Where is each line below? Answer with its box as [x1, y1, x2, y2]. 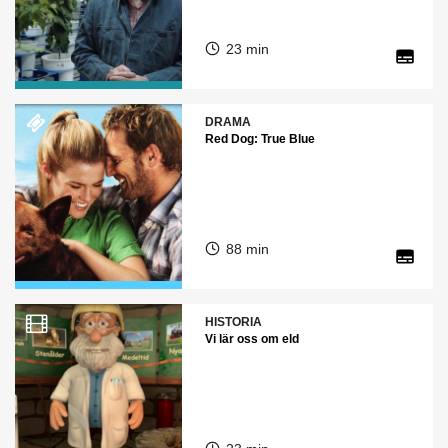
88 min [225, 240, 269, 257]
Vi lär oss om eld [204, 331, 299, 346]
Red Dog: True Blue [204, 131, 315, 146]
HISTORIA [204, 314, 262, 329]
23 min [225, 40, 269, 57]
